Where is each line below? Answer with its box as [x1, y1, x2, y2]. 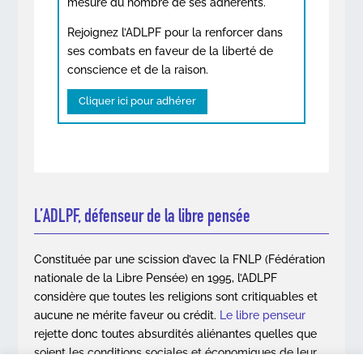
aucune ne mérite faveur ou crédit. [34, 309, 220, 322]
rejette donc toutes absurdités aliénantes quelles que [34, 327, 318, 341]
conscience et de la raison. [66, 62, 208, 76]
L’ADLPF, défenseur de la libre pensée [34, 204, 251, 228]
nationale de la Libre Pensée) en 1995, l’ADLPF [34, 271, 278, 285]
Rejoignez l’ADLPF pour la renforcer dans [66, 25, 283, 39]
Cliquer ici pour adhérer [78, 95, 196, 108]
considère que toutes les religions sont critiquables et [34, 290, 318, 304]
